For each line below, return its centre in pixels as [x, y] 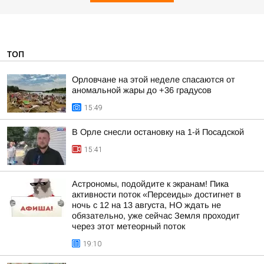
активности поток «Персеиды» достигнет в [156, 194]
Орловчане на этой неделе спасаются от [154, 80]
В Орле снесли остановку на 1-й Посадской [158, 132]
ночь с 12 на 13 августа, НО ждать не [146, 205]
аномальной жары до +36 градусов [142, 90]
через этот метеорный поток [128, 226]
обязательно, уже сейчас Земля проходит [156, 216]
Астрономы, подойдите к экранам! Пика [150, 184]
